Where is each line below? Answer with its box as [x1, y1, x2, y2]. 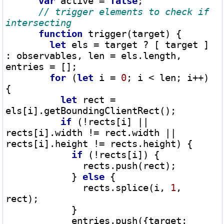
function [38, 27, 82, 39]
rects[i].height [5, 137, 93, 149]
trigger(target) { [82, 27, 181, 39]
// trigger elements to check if [38, 5, 209, 17]
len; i [154, 71, 192, 83]
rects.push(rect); [5, 159, 82, 171]
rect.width [99, 126, 165, 138]
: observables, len [5, 49, 110, 61]
